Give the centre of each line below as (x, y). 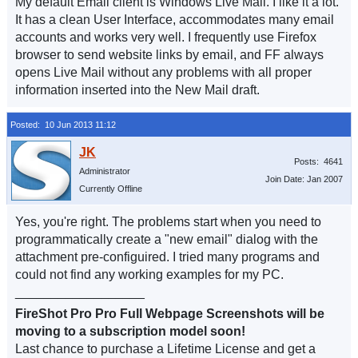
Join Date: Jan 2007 (304, 179)
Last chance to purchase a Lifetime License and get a (165, 349)
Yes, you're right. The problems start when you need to (168, 222)
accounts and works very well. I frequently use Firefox (166, 37)
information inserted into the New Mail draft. (137, 90)
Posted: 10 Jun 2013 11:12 (63, 125)
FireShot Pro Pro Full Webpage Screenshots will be (170, 314)
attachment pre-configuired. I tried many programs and (167, 257)
